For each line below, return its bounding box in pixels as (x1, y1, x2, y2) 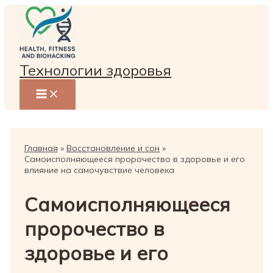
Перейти (4, 4, 40, 15)
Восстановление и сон (66, 143, 160, 154)
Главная (24, 143, 58, 154)
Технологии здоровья (19, 61, 171, 79)
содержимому (4, 26, 63, 37)
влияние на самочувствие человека (24, 165, 174, 175)
